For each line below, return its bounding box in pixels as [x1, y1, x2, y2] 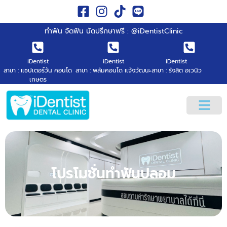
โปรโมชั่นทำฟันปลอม [51, 163, 176, 185]
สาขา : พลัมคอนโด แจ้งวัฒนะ [75, 66, 152, 75]
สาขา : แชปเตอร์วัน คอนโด [4, 66, 72, 75]
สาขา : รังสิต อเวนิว [151, 66, 202, 75]
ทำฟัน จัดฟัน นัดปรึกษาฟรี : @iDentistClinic [44, 26, 183, 36]
